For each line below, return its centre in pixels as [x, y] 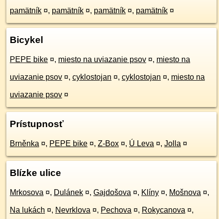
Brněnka [24, 143]
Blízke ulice [35, 173]
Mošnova [185, 192]
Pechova [116, 210]
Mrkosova [27, 192]
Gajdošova [112, 192]
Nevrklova [73, 210]
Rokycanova [164, 210]
